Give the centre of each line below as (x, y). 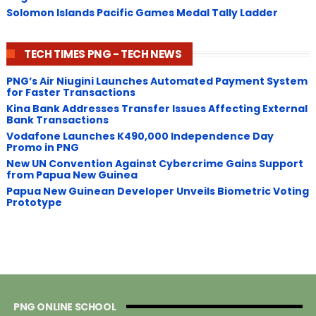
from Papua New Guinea (72, 175)
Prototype (34, 203)
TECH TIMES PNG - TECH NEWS (103, 54)
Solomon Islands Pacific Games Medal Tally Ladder (142, 13)
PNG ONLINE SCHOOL (65, 306)
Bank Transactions (57, 120)
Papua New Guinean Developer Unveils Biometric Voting (157, 192)
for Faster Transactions (71, 93)
